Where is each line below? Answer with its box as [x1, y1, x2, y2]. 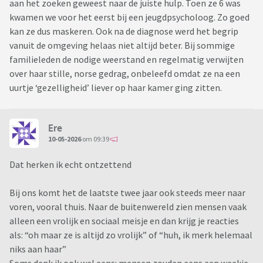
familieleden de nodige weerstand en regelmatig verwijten [9, 53, 244, 66]
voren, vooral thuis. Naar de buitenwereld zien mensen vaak [9, 201, 247, 213]
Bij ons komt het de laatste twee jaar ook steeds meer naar [9, 187, 245, 199]
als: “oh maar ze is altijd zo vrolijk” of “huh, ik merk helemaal [9, 229, 252, 241]
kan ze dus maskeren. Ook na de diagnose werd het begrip [9, 25, 238, 38]
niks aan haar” [9, 243, 66, 255]
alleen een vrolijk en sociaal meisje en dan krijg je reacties [9, 215, 239, 227]
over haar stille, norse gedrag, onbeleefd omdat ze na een [9, 68, 240, 80]
